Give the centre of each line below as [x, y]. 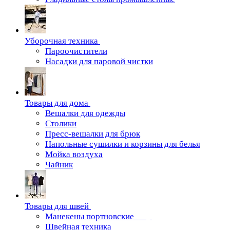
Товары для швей [57, 206]
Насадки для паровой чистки [99, 61]
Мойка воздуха [74, 154]
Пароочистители [76, 51]
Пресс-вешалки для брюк [93, 134]
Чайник [59, 165]
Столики [61, 123]
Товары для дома [56, 103]
